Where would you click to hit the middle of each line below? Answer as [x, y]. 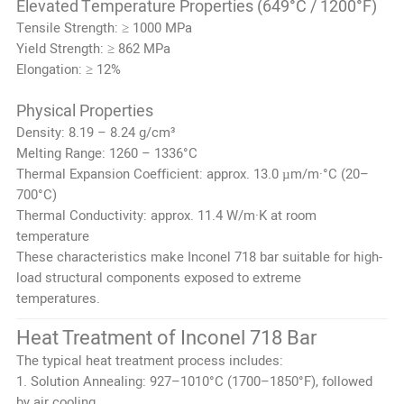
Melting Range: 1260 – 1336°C [106, 153]
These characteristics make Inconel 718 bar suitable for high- [199, 257]
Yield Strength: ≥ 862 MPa [93, 48]
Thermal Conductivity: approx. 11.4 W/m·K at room [166, 215]
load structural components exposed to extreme [158, 277]
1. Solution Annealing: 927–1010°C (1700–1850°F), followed [194, 381]
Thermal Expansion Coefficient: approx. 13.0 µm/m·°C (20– [192, 174]
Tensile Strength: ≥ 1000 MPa [104, 28]
